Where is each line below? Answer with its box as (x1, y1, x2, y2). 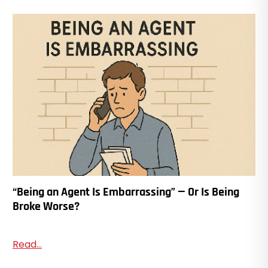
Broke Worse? (12, 199, 80, 215)
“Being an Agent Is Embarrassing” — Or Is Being (12, 184, 239, 200)
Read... (12, 237, 42, 252)
